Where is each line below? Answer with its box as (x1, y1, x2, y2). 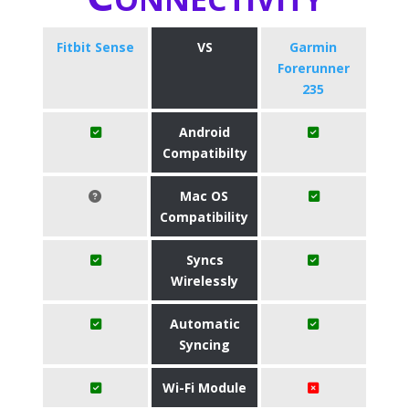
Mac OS (180, 187, 229, 204)
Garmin (289, 38, 338, 56)
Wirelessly (171, 272, 238, 289)
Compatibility (160, 208, 249, 225)
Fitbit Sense (57, 38, 135, 56)
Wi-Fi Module (163, 379, 246, 396)
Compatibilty (162, 144, 247, 162)
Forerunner (277, 59, 350, 77)
